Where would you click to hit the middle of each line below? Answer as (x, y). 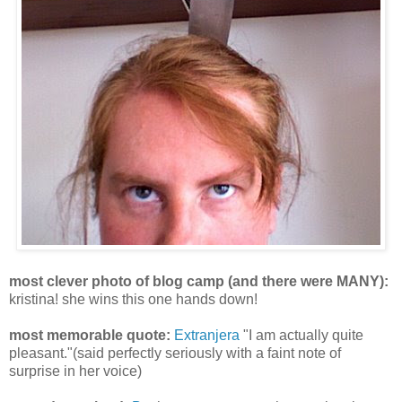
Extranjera (207, 336)
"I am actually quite (301, 336)
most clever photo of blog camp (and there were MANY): (199, 282)
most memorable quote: (92, 336)
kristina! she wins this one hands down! (133, 300)
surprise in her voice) (75, 371)
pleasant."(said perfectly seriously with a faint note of (175, 354)
